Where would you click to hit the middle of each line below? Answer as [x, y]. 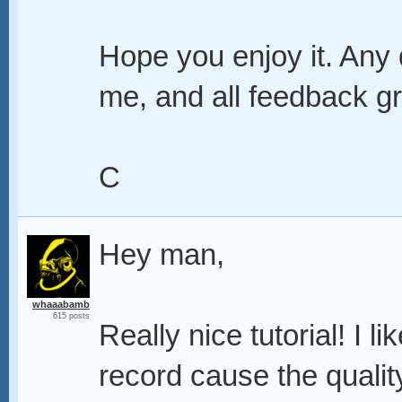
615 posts [71, 316]
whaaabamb [61, 304]
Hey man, [162, 255]
